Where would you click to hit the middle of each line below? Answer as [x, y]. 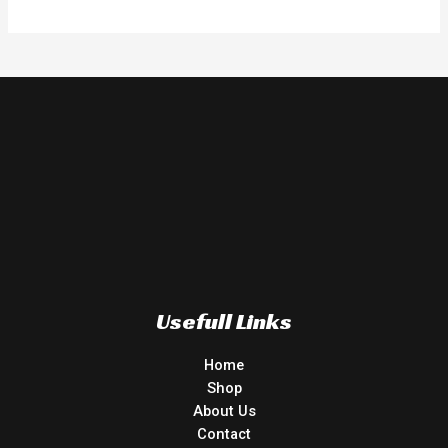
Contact [224, 433]
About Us [224, 410]
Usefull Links [224, 320]
